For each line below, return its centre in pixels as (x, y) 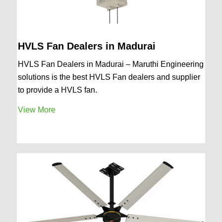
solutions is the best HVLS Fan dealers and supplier (109, 77)
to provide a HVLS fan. (57, 90)
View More (36, 110)
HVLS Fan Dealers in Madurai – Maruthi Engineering (111, 64)
